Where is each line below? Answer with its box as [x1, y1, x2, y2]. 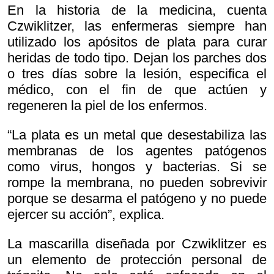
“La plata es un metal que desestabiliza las [7, 127, 267, 143]
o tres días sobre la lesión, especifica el [7, 66, 267, 82]
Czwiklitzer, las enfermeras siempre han [7, 18, 267, 34]
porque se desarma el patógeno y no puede [7, 191, 267, 207]
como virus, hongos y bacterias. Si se [7, 159, 267, 175]
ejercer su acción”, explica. [7, 207, 165, 223]
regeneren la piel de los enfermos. [7, 98, 207, 114]
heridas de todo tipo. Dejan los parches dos [7, 50, 267, 66]
